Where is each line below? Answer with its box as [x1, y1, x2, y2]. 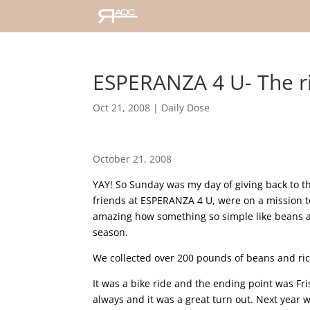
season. [93, 226, 129, 239]
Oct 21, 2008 [93, 101, 151, 114]
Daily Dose [161, 101, 210, 114]
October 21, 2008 [93, 152, 172, 165]
